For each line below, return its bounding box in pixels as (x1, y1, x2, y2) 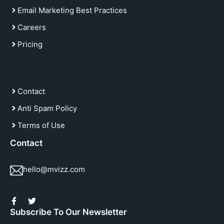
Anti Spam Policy (17, 103, 77, 113)
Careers (17, 22, 46, 32)
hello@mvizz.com (23, 164, 85, 174)
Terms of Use (17, 120, 65, 130)
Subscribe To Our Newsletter (10, 207, 127, 217)
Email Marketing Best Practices (17, 5, 127, 15)
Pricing (17, 39, 42, 49)
